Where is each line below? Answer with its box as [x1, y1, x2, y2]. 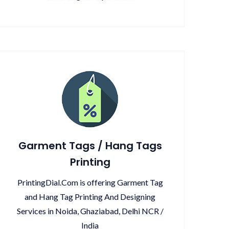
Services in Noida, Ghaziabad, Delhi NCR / [16, 206, 164, 216]
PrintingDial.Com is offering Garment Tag [17, 177, 163, 187]
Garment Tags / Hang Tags [18, 139, 162, 153]
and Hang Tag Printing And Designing [25, 192, 155, 201]
